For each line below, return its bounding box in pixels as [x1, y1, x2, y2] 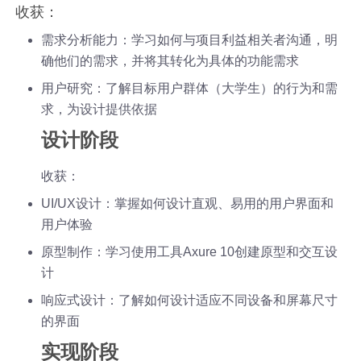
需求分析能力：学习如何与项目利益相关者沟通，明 [41, 32, 338, 47]
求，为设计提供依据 [41, 102, 158, 116]
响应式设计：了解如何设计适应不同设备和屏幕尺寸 [41, 293, 338, 307]
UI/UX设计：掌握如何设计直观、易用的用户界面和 [41, 196, 334, 210]
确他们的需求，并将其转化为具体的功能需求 [41, 53, 300, 68]
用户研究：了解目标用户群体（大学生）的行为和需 [41, 81, 338, 95]
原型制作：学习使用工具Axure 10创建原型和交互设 [41, 244, 338, 259]
